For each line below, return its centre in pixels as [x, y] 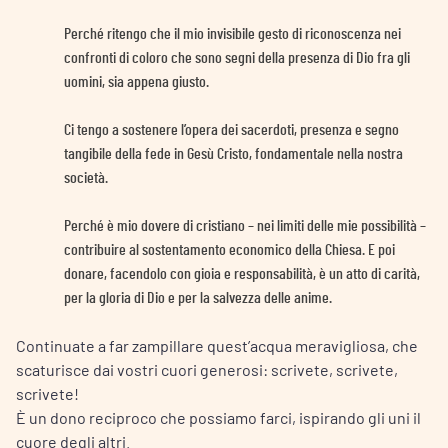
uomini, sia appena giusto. [136, 81]
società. [86, 177]
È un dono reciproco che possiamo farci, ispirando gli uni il [218, 417]
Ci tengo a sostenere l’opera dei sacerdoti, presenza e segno [231, 129]
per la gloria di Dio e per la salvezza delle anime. [198, 297]
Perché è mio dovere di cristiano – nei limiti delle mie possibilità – [245, 225]
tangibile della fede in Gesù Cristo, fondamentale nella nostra [233, 153]
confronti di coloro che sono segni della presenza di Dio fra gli [237, 57]
